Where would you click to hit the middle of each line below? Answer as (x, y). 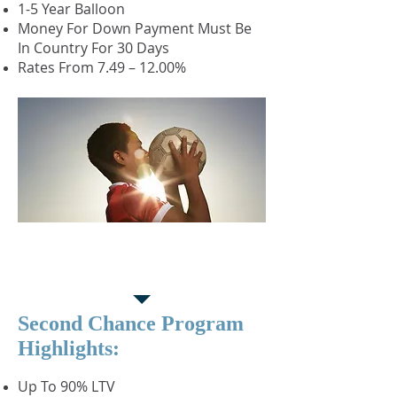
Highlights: (69, 348)
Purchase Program (127, 271)
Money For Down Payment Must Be (135, 28)
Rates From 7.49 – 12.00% (102, 67)
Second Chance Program (131, 323)
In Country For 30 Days (93, 48)
